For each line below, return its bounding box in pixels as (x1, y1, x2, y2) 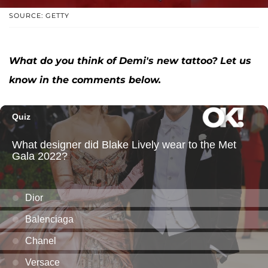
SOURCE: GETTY (9, 11, 69, 20)
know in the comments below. (9, 74, 164, 86)
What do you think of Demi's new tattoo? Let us (9, 55, 251, 67)
